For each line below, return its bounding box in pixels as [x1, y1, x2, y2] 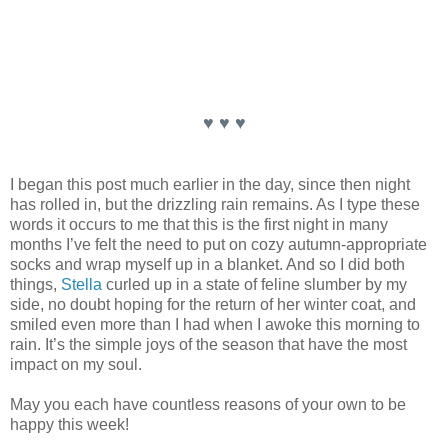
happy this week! [10, 416, 129, 434]
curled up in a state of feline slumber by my [102, 276, 407, 294]
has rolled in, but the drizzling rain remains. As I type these [10, 196, 420, 214]
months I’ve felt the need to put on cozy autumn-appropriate [10, 236, 427, 254]
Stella [61, 276, 102, 294]
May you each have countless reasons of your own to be [10, 396, 406, 414]
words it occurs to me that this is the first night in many [10, 216, 388, 234]
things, [10, 276, 61, 294]
